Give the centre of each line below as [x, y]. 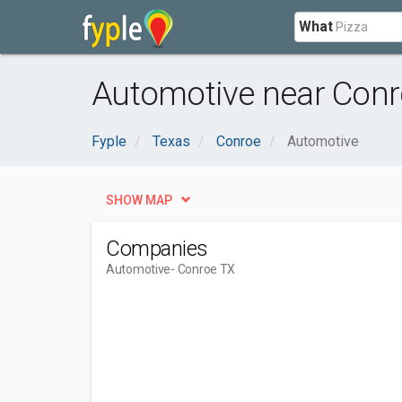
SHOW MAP [139, 200]
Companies [157, 249]
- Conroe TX [203, 269]
